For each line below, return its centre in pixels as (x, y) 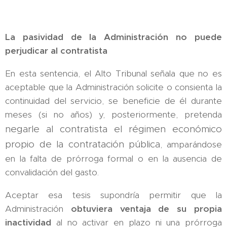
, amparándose (191, 144)
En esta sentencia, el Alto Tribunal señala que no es (113, 73)
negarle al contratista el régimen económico (113, 129)
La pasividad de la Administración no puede (113, 37)
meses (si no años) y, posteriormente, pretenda (113, 114)
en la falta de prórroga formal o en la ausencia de (113, 158)
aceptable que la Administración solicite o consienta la (113, 87)
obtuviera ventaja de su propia (146, 209)
